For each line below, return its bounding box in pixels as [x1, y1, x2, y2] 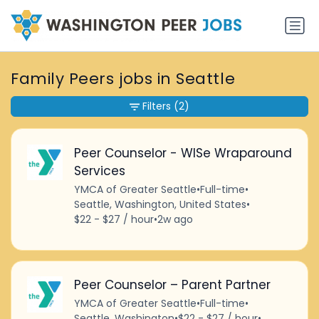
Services [73, 162, 125, 179]
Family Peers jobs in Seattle [11, 68, 236, 90]
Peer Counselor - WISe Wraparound [73, 144, 292, 162]
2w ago [157, 211, 193, 226]
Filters [142, 99, 171, 114]
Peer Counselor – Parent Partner [73, 276, 271, 294]
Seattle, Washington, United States [73, 197, 246, 211]
